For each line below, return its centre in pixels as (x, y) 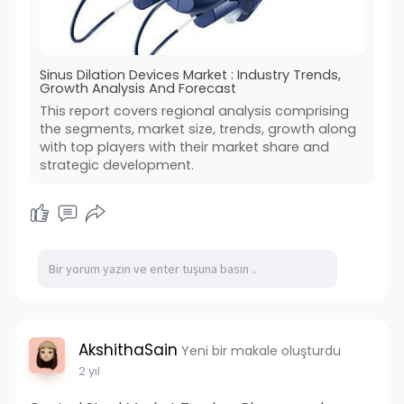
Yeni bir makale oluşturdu (261, 351)
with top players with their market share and (184, 147)
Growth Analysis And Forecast (138, 89)
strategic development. (116, 165)
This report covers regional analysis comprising (194, 111)
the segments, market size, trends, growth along (197, 129)
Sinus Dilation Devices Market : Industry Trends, (190, 75)
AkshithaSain (128, 350)
